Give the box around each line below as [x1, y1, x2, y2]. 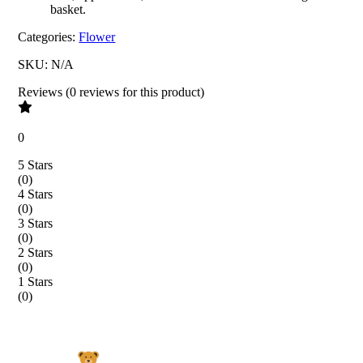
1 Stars [18, 274, 53, 288]
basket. [50, 2, 87, 16]
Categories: [18, 29, 76, 44]
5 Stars [18, 157, 53, 172]
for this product [119, 84, 201, 99]
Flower [79, 29, 116, 44]
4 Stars [18, 186, 53, 201]
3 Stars [18, 216, 53, 230]
